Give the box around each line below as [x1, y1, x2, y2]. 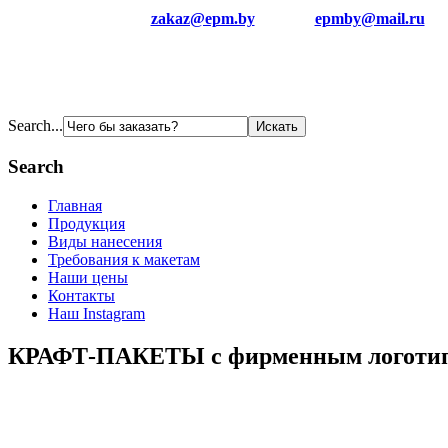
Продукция [48, 214, 125, 232]
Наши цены [48, 268, 128, 286]
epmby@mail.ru [314, 10, 425, 28]
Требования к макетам [48, 250, 200, 268]
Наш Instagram [48, 304, 145, 322]
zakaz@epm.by [150, 10, 255, 28]
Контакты [48, 286, 115, 304]
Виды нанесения [48, 232, 162, 250]
